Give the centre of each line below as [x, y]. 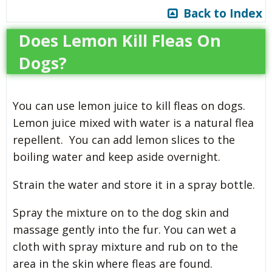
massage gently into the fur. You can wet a [124, 229]
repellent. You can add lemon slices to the [124, 139]
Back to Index [220, 13]
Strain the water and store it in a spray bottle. [134, 184]
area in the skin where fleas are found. [113, 263]
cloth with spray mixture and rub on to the [125, 246]
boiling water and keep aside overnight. [117, 156]
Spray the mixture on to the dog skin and [121, 212]
